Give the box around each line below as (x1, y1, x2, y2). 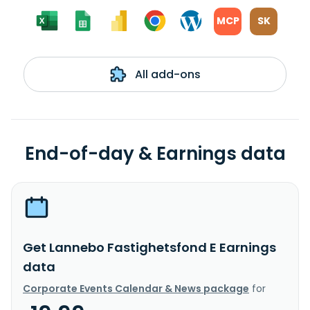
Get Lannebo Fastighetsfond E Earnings (23, 238, 276, 256)
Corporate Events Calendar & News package (23, 281, 249, 295)
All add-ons (131, 66, 201, 82)
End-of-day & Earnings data (24, 140, 286, 166)
